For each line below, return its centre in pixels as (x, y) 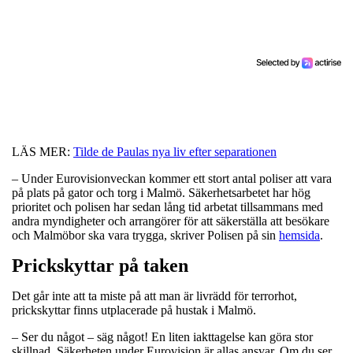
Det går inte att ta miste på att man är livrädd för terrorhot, (154, 295)
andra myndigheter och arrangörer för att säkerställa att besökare (171, 221)
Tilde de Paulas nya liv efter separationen (175, 151)
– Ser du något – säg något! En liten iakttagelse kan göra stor (162, 336)
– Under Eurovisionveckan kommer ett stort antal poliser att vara (172, 178)
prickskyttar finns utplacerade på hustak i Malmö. (134, 310)
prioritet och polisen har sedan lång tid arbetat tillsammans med (167, 206)
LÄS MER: (43, 151)
